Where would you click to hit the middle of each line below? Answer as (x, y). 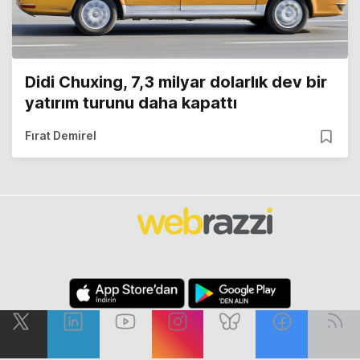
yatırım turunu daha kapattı (131, 103)
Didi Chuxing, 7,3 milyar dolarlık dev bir (176, 82)
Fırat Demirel (61, 136)
